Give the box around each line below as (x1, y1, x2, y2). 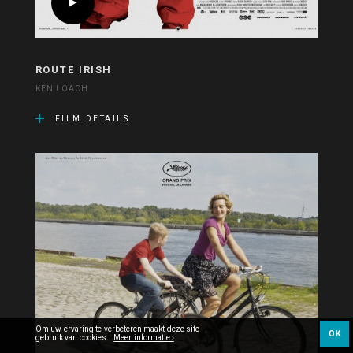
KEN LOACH (35, 84, 89, 95)
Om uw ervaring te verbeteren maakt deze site (35, 323, 200, 335)
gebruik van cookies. (35, 332, 111, 344)
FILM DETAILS (54, 113, 130, 125)
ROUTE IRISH (35, 62, 112, 78)
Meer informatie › (113, 332, 174, 344)
